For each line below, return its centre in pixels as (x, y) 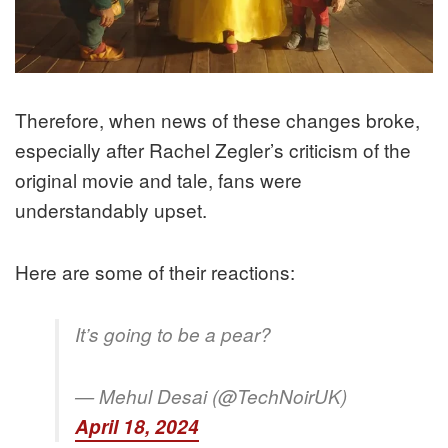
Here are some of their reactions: (155, 271)
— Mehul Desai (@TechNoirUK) (211, 395)
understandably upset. (111, 209)
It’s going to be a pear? (173, 333)
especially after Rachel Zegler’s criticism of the (213, 149)
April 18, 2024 (137, 426)
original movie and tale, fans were (158, 179)
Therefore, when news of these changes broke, (217, 119)
